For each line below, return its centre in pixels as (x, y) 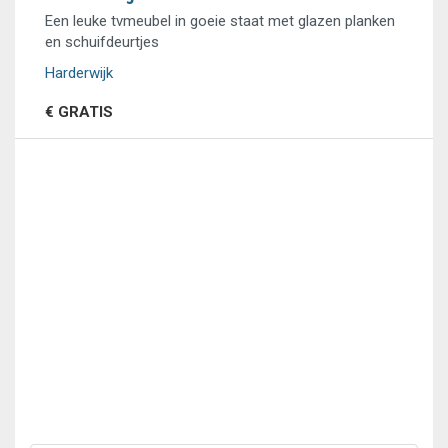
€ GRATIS (79, 112)
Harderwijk (79, 73)
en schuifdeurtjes (102, 42)
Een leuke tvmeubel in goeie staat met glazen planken (220, 21)
